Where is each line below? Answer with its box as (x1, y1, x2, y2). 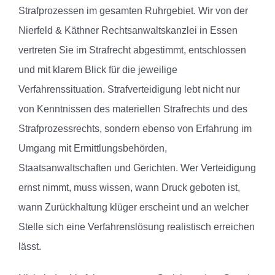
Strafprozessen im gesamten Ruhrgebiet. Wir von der (18, 6, 248, 17)
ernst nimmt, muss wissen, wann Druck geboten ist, (18, 182, 240, 193)
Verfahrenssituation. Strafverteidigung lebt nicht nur (18, 84, 240, 95)
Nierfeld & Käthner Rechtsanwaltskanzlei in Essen (18, 25, 238, 36)
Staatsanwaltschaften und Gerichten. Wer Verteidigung (18, 163, 256, 174)
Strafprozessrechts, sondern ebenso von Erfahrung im (18, 123, 252, 134)
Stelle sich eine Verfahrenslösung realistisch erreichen (18, 222, 255, 233)
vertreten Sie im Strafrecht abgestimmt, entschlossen (18, 45, 246, 56)
